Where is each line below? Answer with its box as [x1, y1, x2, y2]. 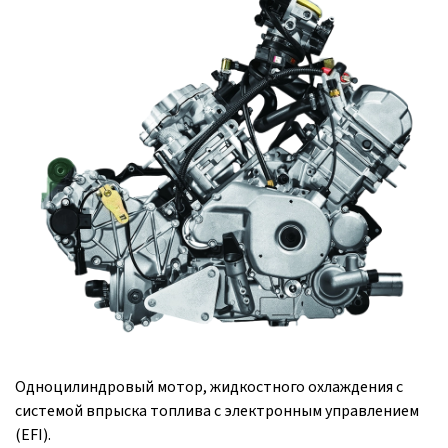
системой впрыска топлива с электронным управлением [15, 400, 419, 422]
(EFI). [15, 424, 51, 446]
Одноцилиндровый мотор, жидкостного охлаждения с [15, 376, 403, 398]
